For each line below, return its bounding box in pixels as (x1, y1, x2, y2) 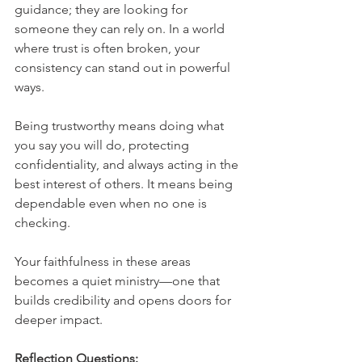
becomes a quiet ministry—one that (15, 273, 223, 288)
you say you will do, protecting (15, 137, 192, 153)
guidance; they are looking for (15, 2, 191, 17)
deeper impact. (15, 312, 103, 327)
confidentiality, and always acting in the (15, 157, 242, 172)
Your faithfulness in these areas (15, 254, 194, 269)
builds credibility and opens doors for (15, 293, 234, 308)
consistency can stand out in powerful (15, 60, 234, 75)
